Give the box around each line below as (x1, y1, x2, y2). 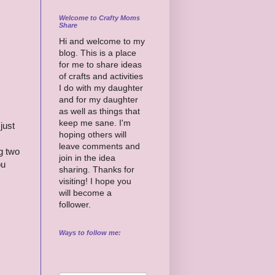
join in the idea (59, 152, 115, 163)
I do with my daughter (59, 82, 143, 93)
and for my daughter (59, 94, 138, 104)
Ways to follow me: (59, 228, 121, 236)
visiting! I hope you (59, 176, 131, 186)
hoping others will (59, 129, 126, 139)
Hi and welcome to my (59, 36, 145, 46)
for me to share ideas (59, 59, 142, 69)
